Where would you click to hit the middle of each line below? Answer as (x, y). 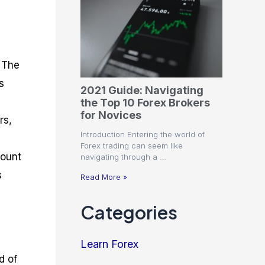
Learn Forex (109, 244)
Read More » (104, 177)
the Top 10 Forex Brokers (145, 103)
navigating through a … (123, 157)
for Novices (111, 115)
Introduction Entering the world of (143, 135)
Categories (129, 212)
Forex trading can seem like (132, 146)
